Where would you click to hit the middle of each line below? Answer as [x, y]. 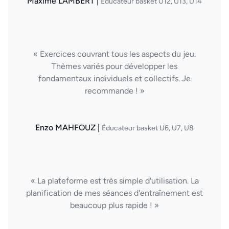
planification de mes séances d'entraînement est [114, 193]
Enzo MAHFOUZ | [68, 128]
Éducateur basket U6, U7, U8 [148, 128]
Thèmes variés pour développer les [114, 66]
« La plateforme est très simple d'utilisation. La [114, 181]
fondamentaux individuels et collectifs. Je [114, 78]
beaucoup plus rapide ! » [114, 205]
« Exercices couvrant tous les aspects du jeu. [114, 54]
